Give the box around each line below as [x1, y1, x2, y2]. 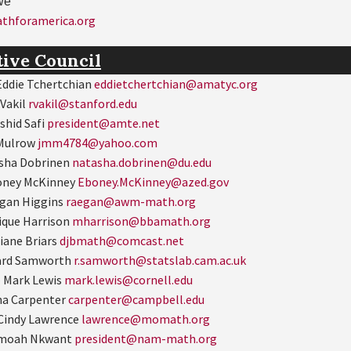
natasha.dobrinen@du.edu [72, 154, 212, 170]
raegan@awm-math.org [66, 193, 196, 209]
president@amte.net [47, 114, 160, 131]
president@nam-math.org [74, 330, 217, 346]
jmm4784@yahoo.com [38, 134, 157, 150]
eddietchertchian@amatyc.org [94, 75, 258, 92]
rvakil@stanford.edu [28, 95, 137, 111]
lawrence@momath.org [81, 310, 210, 327]
